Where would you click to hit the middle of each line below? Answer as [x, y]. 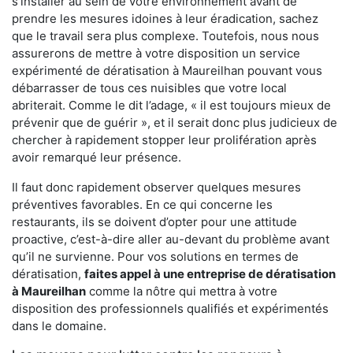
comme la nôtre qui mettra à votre [182, 291]
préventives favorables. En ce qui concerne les [142, 204]
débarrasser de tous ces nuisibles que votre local [149, 87]
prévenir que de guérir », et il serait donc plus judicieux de [175, 122]
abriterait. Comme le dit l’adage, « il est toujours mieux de [171, 105]
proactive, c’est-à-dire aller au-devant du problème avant [171, 239]
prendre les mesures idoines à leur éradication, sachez [165, 18]
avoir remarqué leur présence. [97, 157]
